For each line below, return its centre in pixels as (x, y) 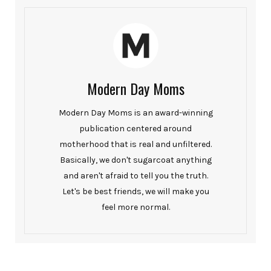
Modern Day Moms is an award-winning (135, 113)
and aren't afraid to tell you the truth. (135, 175)
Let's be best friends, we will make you (135, 191)
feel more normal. (135, 207)
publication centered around (135, 128)
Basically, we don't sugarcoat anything (135, 160)
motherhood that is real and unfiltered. (135, 144)
